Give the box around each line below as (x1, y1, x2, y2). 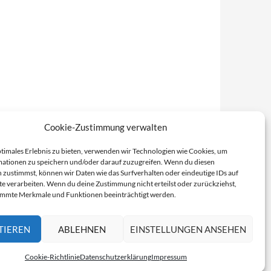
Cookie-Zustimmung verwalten (44, 122, 168, 132)
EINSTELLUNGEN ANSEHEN (129, 223, 246, 235)
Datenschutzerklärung (79, 252, 151, 261)
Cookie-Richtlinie (24, 252, 80, 261)
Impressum (151, 252, 187, 261)
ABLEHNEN (58, 223, 106, 235)
